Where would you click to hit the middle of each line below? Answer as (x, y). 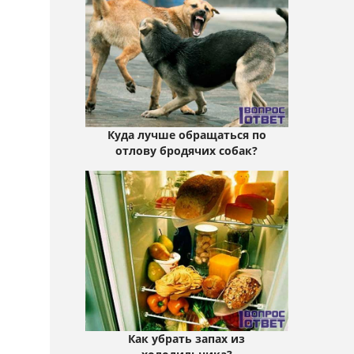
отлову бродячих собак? (187, 151)
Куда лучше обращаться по (186, 135)
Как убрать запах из (187, 338)
